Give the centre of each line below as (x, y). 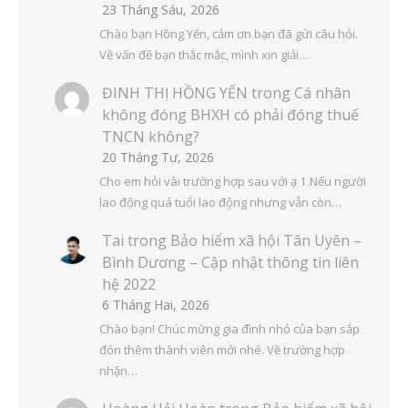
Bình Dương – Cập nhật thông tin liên (230, 263)
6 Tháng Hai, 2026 (156, 305)
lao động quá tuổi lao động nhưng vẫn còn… (220, 202)
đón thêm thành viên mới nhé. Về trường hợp (222, 350)
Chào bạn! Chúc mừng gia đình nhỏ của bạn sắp (229, 329)
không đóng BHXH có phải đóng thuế (230, 115)
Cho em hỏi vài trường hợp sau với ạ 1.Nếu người (232, 181)
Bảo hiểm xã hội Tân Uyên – (266, 241)
